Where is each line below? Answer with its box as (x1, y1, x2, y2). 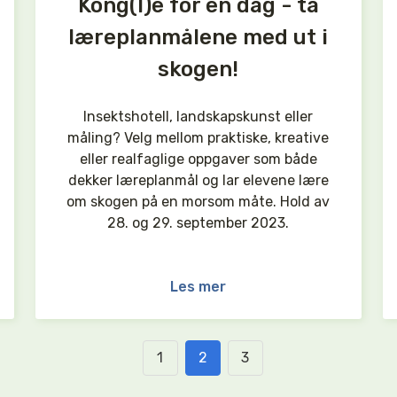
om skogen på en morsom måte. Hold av (66, 193, 331, 210)
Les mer (170, 278, 227, 295)
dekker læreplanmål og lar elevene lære (67, 172, 329, 189)
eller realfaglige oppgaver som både (79, 151, 317, 167)
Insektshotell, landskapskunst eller (83, 108, 314, 125)
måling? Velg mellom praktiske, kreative (67, 129, 330, 146)
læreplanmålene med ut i (68, 25, 329, 50)
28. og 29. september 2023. (107, 214, 290, 231)
